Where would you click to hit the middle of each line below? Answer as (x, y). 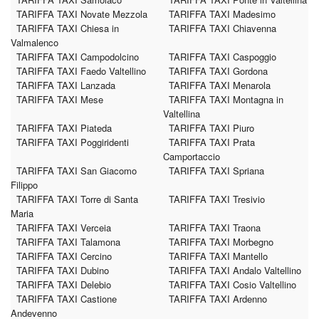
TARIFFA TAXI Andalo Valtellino (235, 270)
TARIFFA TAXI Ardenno (218, 299)
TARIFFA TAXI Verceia (64, 228)
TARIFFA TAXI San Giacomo (77, 171)
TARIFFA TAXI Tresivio (217, 199)
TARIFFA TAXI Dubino (63, 270)
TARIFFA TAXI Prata (212, 142)
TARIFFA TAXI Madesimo (222, 14)
